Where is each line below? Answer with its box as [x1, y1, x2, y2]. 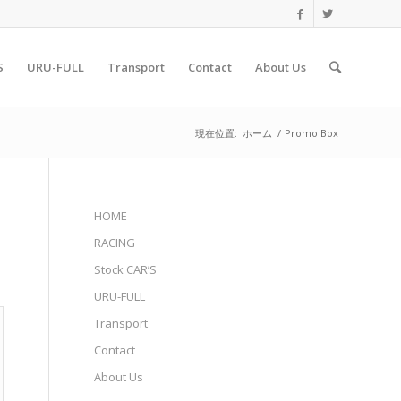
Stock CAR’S [94, 261, 158, 277]
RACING [94, 235, 136, 251]
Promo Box [285, 126, 338, 140]
